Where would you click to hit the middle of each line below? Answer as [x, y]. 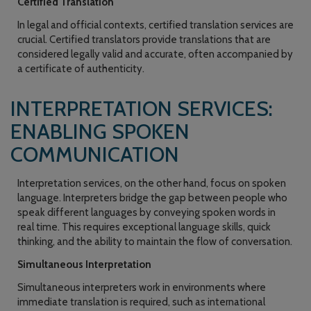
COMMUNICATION [95, 154]
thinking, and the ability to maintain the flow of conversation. [155, 242]
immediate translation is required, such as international [141, 302]
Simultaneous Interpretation [84, 264]
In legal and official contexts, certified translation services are [155, 25]
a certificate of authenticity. [81, 69]
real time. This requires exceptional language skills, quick [144, 227]
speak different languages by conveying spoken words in [146, 212]
